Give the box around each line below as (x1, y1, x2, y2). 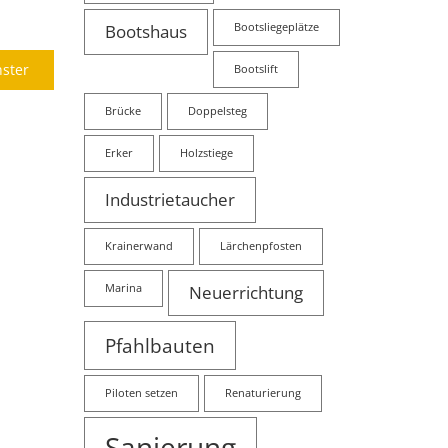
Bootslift (233, 61, 278, 76)
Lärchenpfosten (219, 238, 302, 253)
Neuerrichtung (188, 280, 303, 304)
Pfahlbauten (104, 331, 215, 359)
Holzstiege (179, 145, 233, 160)
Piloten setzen (104, 385, 178, 400)
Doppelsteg (187, 103, 247, 118)
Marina (104, 280, 142, 295)
